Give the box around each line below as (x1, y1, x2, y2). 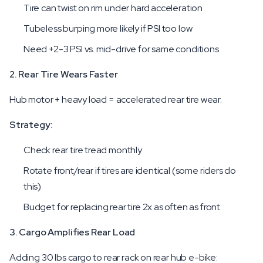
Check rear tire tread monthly (23, 144, 142, 156)
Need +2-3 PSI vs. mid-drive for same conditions (23, 43, 219, 55)
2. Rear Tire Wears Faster (9, 68, 118, 80)
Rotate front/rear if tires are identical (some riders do (23, 164, 237, 177)
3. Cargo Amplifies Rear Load (9, 226, 136, 238)
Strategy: (9, 119, 53, 131)
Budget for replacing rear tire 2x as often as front (23, 201, 221, 213)
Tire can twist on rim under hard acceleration (23, 2, 203, 14)
